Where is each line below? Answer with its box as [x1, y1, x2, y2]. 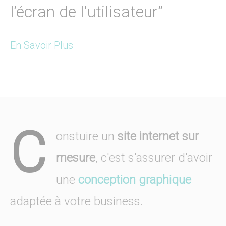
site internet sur [118, 129, 199, 143]
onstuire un [56, 129, 118, 143]
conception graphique [78, 172, 191, 187]
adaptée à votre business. [10, 194, 143, 208]
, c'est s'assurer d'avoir [95, 150, 212, 165]
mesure [56, 150, 95, 165]
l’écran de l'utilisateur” [10, 2, 163, 21]
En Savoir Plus [10, 39, 73, 51]
